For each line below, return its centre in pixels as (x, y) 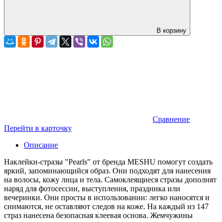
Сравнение (171, 119)
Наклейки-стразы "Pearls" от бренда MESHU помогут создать (108, 162)
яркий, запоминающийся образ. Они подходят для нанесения (107, 170)
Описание (41, 145)
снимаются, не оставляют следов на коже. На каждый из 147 (106, 206)
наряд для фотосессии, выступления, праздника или (92, 188)
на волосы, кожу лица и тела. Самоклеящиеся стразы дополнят (110, 179)
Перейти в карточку (38, 128)
